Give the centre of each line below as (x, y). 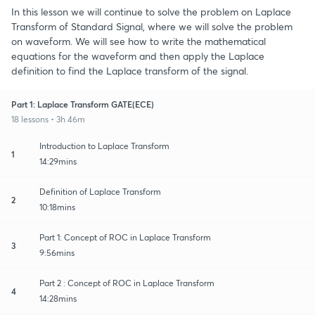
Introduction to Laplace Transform (104, 146)
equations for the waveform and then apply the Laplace (138, 56)
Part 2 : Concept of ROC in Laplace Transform (127, 283)
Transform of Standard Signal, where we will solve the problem (152, 26)
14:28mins (58, 298)
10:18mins (57, 207)
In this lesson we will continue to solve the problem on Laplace (151, 11)
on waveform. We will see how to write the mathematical (139, 41)
